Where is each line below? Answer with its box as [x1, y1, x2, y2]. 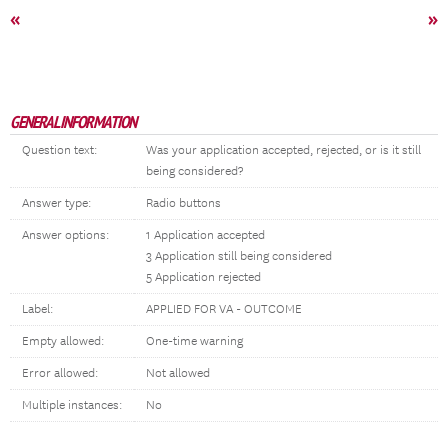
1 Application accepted [146, 228, 265, 243]
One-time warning [146, 334, 243, 349]
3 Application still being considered [146, 249, 332, 264]
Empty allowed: [22, 334, 104, 349]
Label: [22, 302, 53, 317]
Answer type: [22, 196, 91, 211]
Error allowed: [22, 366, 98, 381]
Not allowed [146, 366, 210, 381]
